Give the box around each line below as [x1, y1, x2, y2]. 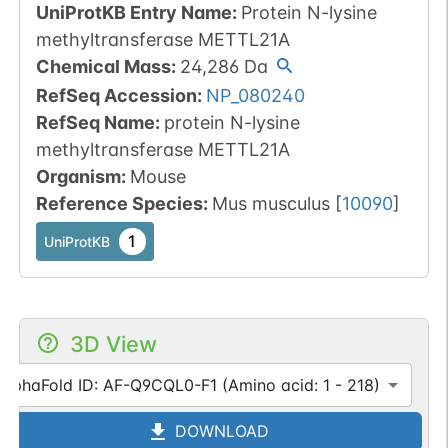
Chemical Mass [35, 56, 171, 78]
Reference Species [35, 193, 203, 214]
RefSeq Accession [35, 85, 197, 106]
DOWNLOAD [170, 420, 270, 441]
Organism [35, 166, 121, 187]
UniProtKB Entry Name [35, 2, 232, 24]
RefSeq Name [35, 112, 155, 133]
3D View [69, 331, 157, 357]
